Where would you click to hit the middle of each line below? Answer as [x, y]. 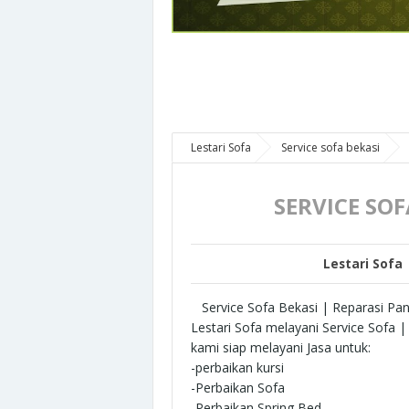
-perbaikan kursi [237, 367]
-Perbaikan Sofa [238, 387]
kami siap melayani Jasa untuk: [281, 347]
